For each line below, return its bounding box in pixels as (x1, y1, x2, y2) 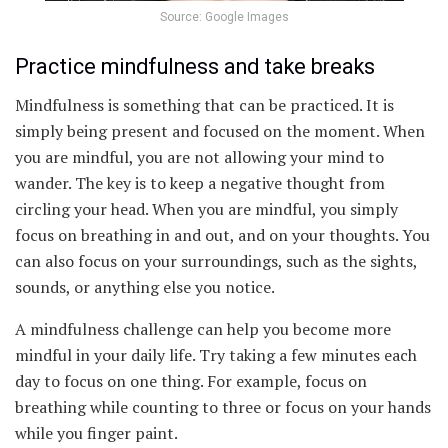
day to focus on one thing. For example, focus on (15, 370, 367, 393)
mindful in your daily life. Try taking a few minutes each (15, 344, 417, 367)
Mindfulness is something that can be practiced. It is (15, 94, 394, 117)
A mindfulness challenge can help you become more (15, 318, 391, 341)
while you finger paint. (15, 422, 178, 445)
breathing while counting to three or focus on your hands (15, 396, 431, 419)
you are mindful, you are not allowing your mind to (15, 146, 384, 169)
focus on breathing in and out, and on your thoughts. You (15, 224, 430, 247)
